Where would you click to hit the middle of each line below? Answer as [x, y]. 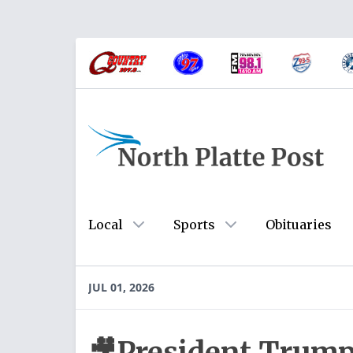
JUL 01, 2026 [121, 287]
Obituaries [299, 225]
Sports [194, 225]
